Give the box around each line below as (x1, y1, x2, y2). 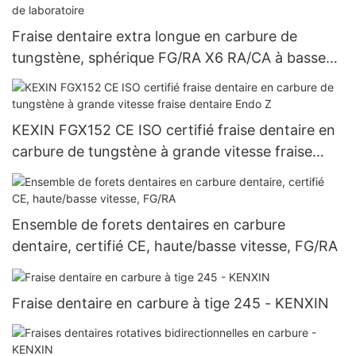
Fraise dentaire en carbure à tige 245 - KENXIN (12, 294, 329, 311)
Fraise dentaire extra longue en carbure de (12, 27, 297, 44)
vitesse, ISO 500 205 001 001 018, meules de (12, 70, 310, 87)
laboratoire (12, 134, 85, 152)
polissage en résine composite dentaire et (12, 91, 292, 109)
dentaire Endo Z (12, 164, 119, 182)
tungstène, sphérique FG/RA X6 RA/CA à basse (12, 48, 326, 66)
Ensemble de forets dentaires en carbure (12, 215, 285, 233)
